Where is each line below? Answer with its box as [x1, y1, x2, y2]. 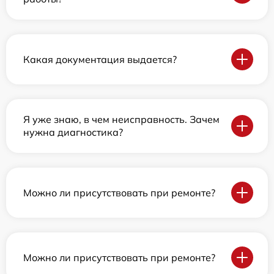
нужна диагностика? [23, 126, 123, 138]
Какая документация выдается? [23, 53, 177, 65]
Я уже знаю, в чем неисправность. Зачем [23, 113, 220, 125]
